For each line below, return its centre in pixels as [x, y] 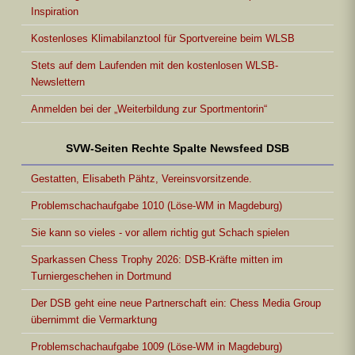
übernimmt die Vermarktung [94, 319]
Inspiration [55, 11]
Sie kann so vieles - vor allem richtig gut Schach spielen [160, 232]
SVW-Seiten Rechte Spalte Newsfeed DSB [177, 148]
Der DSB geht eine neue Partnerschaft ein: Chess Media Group [176, 303]
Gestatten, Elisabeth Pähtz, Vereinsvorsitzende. [141, 178]
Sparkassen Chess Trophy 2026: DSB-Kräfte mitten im [157, 259]
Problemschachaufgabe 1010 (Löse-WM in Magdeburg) [157, 205]
